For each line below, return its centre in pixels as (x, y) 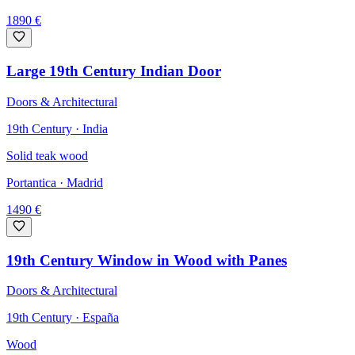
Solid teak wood (47, 155)
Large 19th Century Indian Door (114, 71)
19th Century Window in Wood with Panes (147, 260)
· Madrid (80, 182)
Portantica (31, 182)
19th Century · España (63, 318)
